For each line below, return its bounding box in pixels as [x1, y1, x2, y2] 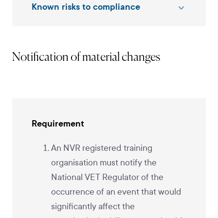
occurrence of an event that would [51, 186, 182, 197]
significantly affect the [51, 201, 135, 212]
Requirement [32, 117, 84, 129]
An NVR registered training [51, 143, 152, 153]
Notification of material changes [12, 51, 160, 63]
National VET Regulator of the [51, 172, 163, 182]
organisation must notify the [51, 157, 157, 168]
